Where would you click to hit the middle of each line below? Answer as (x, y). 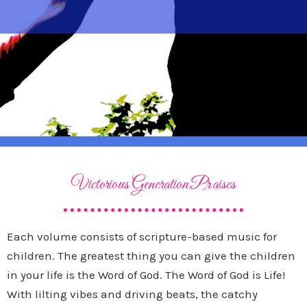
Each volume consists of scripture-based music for (142, 237)
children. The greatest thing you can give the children (151, 256)
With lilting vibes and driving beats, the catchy (132, 294)
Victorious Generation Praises (153, 185)
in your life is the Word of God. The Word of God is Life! (146, 275)
